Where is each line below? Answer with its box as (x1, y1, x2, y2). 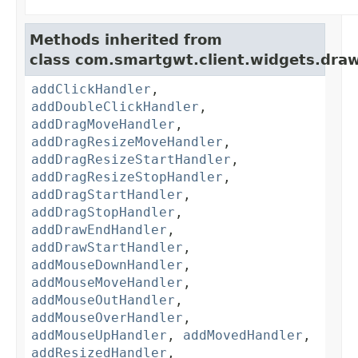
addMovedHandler (183, 328, 303, 344)
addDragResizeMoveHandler (31, 134, 223, 150)
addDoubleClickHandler (31, 99, 199, 115)
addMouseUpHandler (31, 328, 167, 344)
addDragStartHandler (31, 187, 183, 203)
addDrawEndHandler (31, 222, 167, 238)
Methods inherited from (30, 31, 222, 49)
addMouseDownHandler (31, 257, 183, 273)
